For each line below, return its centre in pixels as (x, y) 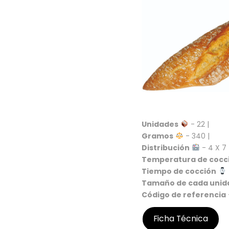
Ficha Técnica (180, 219)
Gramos (157, 136)
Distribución (166, 147)
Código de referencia (184, 194)
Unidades (160, 124)
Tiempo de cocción (179, 171)
